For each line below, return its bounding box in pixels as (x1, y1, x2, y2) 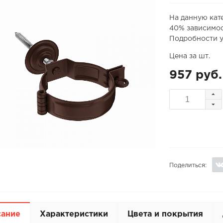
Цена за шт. (169, 53, 210, 59)
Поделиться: (169, 163, 207, 169)
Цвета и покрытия (127, 210, 204, 218)
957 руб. (169, 69, 222, 81)
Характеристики (40, 210, 109, 218)
